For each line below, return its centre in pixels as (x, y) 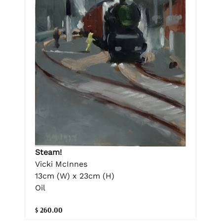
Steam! (48, 152)
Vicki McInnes (61, 164)
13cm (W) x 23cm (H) (75, 176)
